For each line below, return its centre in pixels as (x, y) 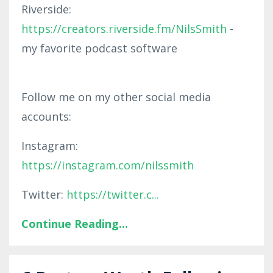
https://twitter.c (109, 194)
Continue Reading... (75, 223)
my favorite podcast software (99, 48)
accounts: (46, 116)
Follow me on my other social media (116, 97)
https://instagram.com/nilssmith (108, 165)
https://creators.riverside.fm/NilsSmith (124, 28)
